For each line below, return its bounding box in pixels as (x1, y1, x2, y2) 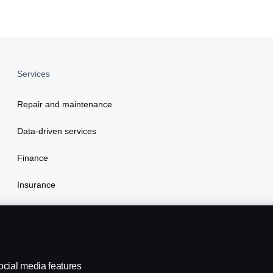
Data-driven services (17, 126, 96, 136)
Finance (17, 153, 48, 163)
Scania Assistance (17, 207, 87, 216)
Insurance (17, 180, 55, 190)
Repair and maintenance (17, 99, 112, 109)
